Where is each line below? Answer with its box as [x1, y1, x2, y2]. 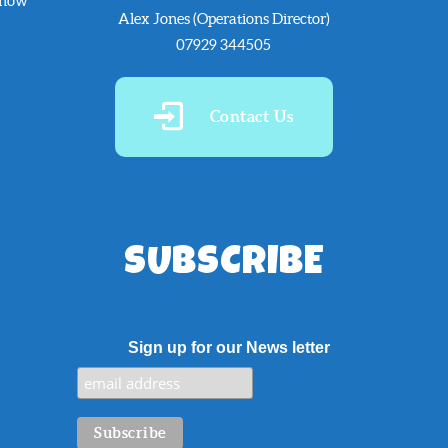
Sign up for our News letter [127, 339, 330, 357]
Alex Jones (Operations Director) [117, 10, 330, 28]
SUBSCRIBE [123, 244, 325, 285]
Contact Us [209, 107, 294, 126]
